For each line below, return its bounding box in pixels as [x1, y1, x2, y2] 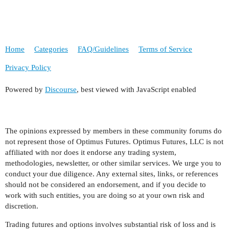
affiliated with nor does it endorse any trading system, [5, 148, 176, 157]
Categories [34, 44, 68, 53]
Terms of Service [139, 44, 192, 53]
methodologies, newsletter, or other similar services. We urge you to [5, 159, 221, 168]
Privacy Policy [5, 63, 51, 72]
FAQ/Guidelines [78, 44, 129, 53]
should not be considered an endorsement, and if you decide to [5, 180, 206, 189]
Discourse [45, 85, 77, 94]
